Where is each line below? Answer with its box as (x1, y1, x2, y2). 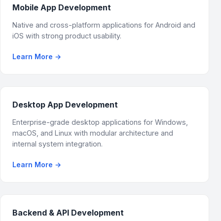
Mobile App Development (12, 2, 111, 12)
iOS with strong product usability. (12, 32, 121, 40)
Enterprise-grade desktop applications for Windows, (12, 118, 188, 126)
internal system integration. (12, 140, 103, 148)
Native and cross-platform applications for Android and (12, 21, 195, 29)
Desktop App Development (12, 100, 118, 110)
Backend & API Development (12, 208, 124, 218)
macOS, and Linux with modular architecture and (12, 129, 173, 137)
